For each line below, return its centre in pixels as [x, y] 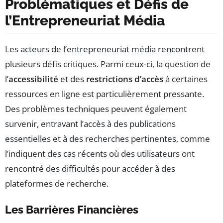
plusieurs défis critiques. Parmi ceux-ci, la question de [108, 64]
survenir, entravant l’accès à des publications [90, 124]
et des [72, 79]
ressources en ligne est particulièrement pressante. [105, 94]
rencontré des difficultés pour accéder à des [90, 169]
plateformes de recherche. [57, 184]
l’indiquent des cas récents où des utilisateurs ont [100, 154]
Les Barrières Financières [72, 210]
